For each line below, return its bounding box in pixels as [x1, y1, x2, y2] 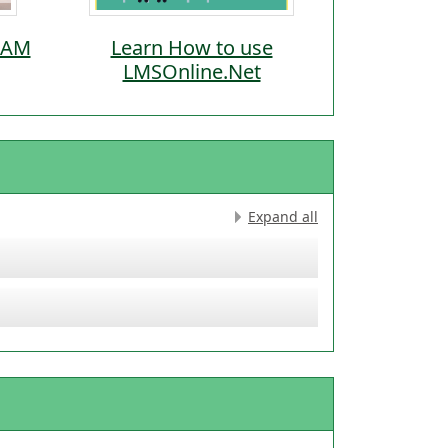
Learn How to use [110, 34, 273, 61]
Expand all [248, 207, 318, 226]
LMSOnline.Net [122, 58, 261, 85]
